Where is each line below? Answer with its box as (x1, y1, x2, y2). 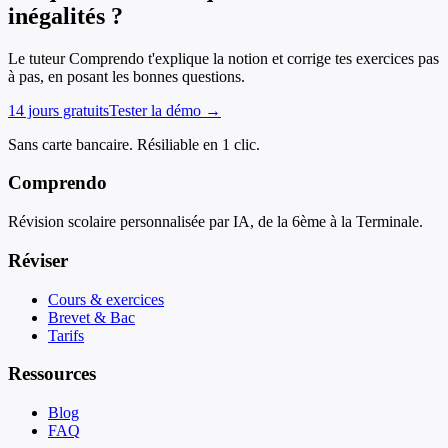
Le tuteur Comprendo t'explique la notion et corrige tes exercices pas (8, 49, 439, 67)
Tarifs (48, 326, 84, 344)
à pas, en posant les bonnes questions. (8, 67, 245, 85)
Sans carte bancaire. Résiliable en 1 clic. (8, 135, 260, 153)
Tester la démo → (109, 101, 221, 119)
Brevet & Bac (48, 308, 135, 326)
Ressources (8, 363, 96, 385)
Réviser (8, 249, 68, 271)
